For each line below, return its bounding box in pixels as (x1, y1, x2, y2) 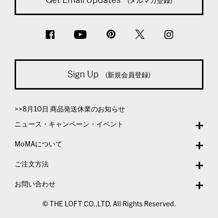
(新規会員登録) (99, 71, 150, 79)
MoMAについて (15, 141, 62, 148)
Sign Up (68, 69, 99, 79)
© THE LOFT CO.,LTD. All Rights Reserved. (42, 201, 176, 208)
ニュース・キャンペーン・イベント (15, 121, 124, 128)
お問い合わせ (15, 181, 55, 188)
